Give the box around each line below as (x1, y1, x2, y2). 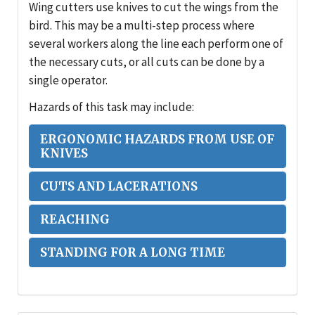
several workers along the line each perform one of (29, 36, 283, 52)
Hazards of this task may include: (29, 99, 194, 115)
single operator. (29, 72, 108, 89)
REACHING (40, 212, 110, 228)
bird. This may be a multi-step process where (29, 18, 255, 34)
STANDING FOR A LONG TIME (40, 245, 225, 261)
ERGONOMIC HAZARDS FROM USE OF (40, 131, 274, 148)
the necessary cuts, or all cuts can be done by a (29, 54, 264, 70)
